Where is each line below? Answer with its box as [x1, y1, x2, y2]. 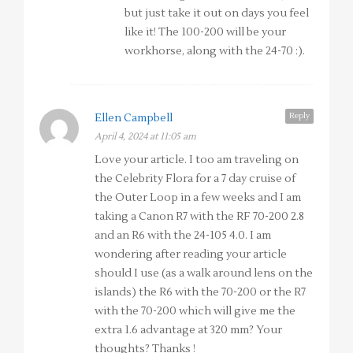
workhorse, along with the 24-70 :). [124, 44, 305, 59]
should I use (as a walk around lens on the [95, 266, 313, 281]
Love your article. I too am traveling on [95, 153, 299, 168]
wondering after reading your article [95, 247, 287, 262]
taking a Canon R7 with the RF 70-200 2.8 [95, 210, 304, 225]
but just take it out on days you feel [124, 6, 309, 21]
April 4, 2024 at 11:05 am [95, 131, 196, 143]
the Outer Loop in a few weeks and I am [95, 191, 301, 206]
